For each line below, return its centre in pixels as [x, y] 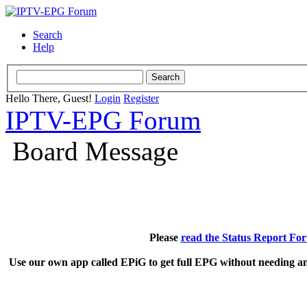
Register [141, 98]
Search [48, 35]
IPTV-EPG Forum [103, 120]
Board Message [95, 151]
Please [165, 237]
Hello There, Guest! [50, 98]
